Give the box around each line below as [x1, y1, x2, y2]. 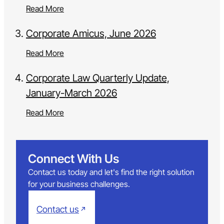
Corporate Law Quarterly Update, [26, 72, 169, 84]
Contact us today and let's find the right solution [28, 167, 194, 177]
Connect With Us [28, 151, 119, 166]
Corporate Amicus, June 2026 [26, 27, 156, 40]
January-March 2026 [26, 87, 117, 99]
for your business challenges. [28, 179, 130, 189]
